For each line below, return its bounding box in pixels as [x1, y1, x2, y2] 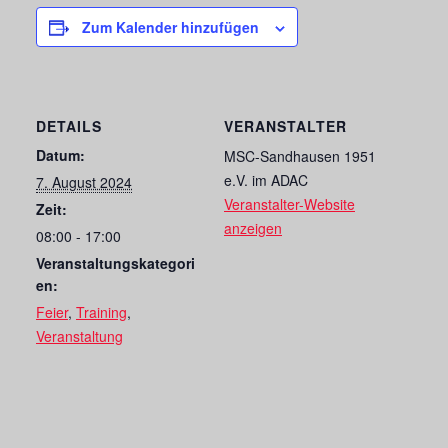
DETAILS [36, 115, 102, 136]
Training [76, 301, 127, 322]
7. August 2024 [36, 171, 132, 192]
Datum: [36, 144, 85, 165]
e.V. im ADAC [224, 169, 308, 190]
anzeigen [224, 217, 282, 238]
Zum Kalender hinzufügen [82, 16, 259, 37]
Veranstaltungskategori [36, 252, 195, 273]
